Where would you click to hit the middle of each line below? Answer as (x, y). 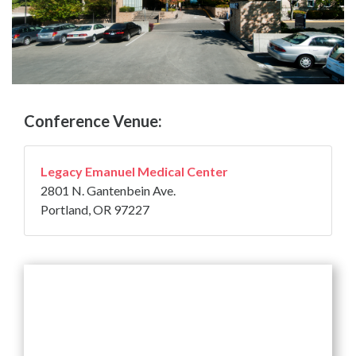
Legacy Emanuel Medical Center (134, 171)
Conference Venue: (93, 120)
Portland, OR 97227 (95, 209)
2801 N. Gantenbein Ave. (108, 190)
